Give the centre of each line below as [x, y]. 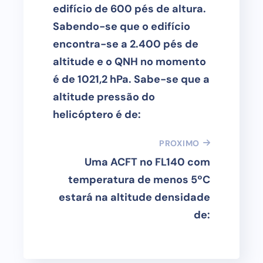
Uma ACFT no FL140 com [147, 162]
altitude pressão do [104, 97]
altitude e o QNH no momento [129, 62]
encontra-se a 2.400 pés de [126, 44]
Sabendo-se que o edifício [122, 26]
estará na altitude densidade [134, 197]
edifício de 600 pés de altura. [129, 9]
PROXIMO [179, 143]
